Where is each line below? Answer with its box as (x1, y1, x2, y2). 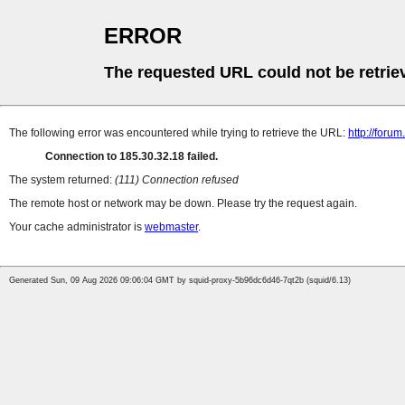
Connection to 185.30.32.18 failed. (45, 150, 218, 164)
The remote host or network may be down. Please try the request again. (9, 197, 357, 211)
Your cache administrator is (9, 221, 145, 234)
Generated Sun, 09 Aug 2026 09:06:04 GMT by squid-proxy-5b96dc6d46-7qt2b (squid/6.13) (9, 276, 351, 286)
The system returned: (9, 174, 115, 187)
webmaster (145, 221, 198, 234)
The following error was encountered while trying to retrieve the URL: (9, 127, 348, 140)
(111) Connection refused (115, 174, 239, 187)
